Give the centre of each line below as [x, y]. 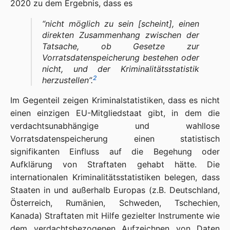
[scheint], [156, 24]
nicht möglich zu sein [89, 24]
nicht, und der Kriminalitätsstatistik [121, 69]
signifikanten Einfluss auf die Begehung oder [115, 151]
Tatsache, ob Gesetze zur [121, 46]
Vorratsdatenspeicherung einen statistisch [115, 139]
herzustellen [65, 80]
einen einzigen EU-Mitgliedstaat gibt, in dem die [115, 113]
